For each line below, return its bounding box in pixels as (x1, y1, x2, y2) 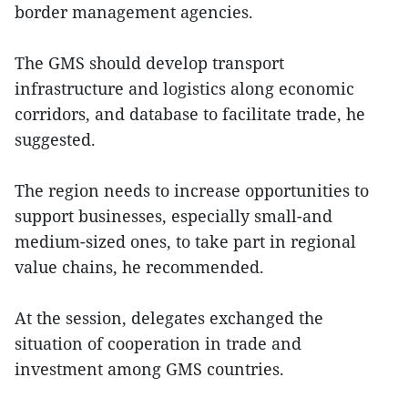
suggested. (15, 128, 100, 151)
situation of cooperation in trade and (15, 332, 301, 355)
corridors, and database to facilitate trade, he (15, 103, 365, 126)
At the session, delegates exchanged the (15, 307, 323, 330)
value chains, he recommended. (15, 256, 269, 279)
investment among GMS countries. (15, 358, 289, 381)
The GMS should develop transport (15, 52, 284, 75)
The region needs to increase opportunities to (15, 179, 369, 202)
